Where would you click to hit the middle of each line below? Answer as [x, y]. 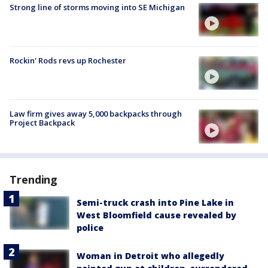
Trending [34, 179]
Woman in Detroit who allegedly [150, 255]
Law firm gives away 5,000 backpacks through [96, 114]
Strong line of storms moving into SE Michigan [97, 7]
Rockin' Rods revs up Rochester [68, 61]
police [90, 227]
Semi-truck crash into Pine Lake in [155, 202]
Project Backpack [42, 123]
